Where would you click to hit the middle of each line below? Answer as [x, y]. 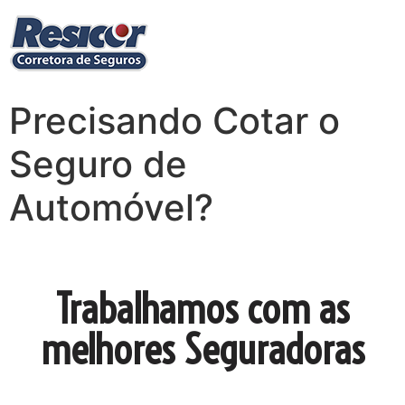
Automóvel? [111, 207]
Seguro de [98, 164]
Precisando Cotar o [174, 121]
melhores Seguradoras [202, 350]
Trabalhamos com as [202, 309]
